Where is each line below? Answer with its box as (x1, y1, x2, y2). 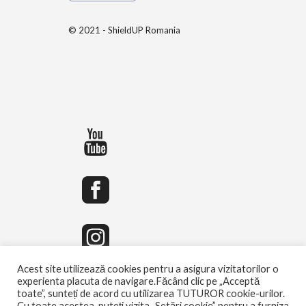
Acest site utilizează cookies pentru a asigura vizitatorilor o (17, 263, 279, 275)
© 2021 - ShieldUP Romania (68, 24, 180, 36)
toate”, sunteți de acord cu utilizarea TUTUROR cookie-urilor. (17, 288, 285, 299)
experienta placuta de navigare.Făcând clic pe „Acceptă (17, 275, 260, 287)
